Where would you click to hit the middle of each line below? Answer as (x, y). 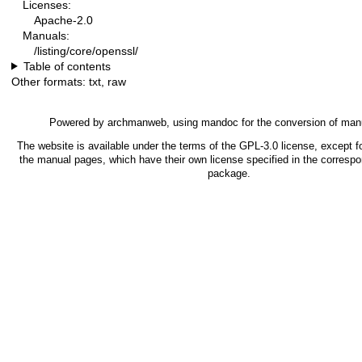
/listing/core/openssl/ (86, 51)
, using (183, 122)
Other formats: (50, 81)
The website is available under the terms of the (128, 146)
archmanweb (137, 122)
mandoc (219, 122)
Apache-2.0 (63, 20)
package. (229, 174)
